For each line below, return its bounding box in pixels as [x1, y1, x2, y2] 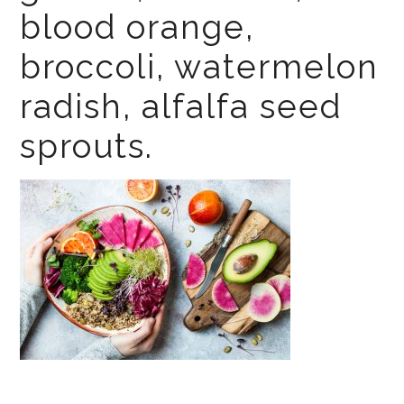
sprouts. [20, 126, 154, 166]
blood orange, [20, 7, 255, 47]
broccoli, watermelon [20, 47, 380, 87]
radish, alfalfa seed [20, 87, 343, 126]
